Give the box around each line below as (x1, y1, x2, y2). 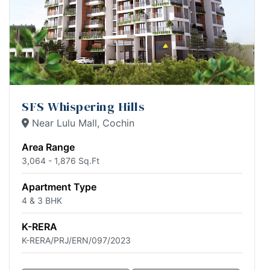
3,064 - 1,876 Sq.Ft (22, 155, 99, 166)
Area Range (22, 141, 75, 154)
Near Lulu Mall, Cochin (29, 117, 134, 130)
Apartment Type (22, 181, 96, 193)
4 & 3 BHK (22, 195, 62, 206)
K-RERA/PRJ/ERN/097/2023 (22, 235, 131, 246)
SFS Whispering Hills (22, 98, 145, 116)
